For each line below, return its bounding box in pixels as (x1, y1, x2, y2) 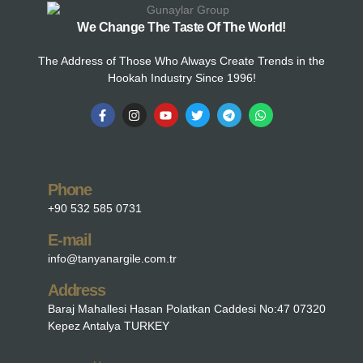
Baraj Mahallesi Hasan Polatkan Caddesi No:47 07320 (48, 302, 326, 316)
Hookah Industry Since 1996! (107, 71, 256, 85)
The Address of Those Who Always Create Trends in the (38, 54, 325, 68)
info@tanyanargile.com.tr (48, 252, 177, 266)
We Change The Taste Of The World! (77, 20, 286, 35)
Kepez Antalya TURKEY (48, 319, 169, 333)
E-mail (48, 231, 92, 250)
